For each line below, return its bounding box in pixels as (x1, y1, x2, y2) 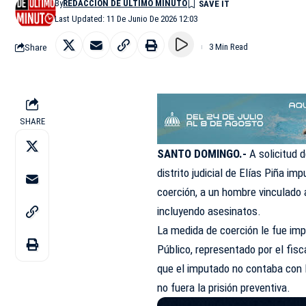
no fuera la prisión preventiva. (157, 281, 291, 295)
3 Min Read (209, 42, 248, 52)
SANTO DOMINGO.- (157, 147, 247, 161)
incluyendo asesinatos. (157, 204, 262, 219)
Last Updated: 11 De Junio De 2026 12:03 (55, 14, 198, 24)
